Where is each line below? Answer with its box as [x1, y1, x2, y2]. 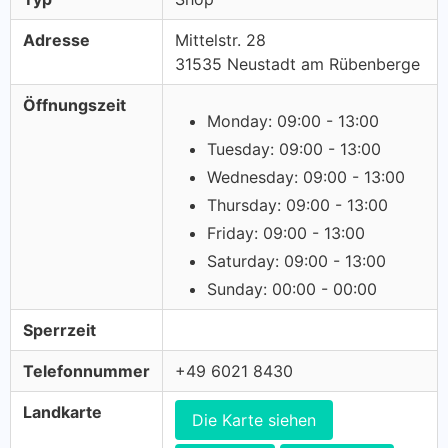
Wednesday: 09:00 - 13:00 [207, 167, 405, 187]
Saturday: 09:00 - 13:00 [207, 251, 386, 271]
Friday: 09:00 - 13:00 [207, 223, 365, 243]
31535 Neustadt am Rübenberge [175, 54, 420, 74]
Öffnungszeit [23, 95, 126, 115]
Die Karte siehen [192, 410, 316, 430]
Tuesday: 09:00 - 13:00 [207, 139, 381, 159]
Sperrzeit [23, 320, 96, 340]
